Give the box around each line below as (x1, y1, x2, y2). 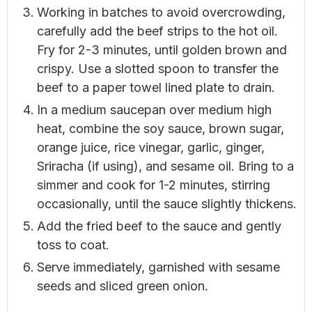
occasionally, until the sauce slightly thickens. (37, 196, 297, 211)
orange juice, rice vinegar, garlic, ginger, (37, 139, 265, 155)
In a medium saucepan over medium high (37, 102, 272, 117)
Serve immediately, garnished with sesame (37, 259, 280, 274)
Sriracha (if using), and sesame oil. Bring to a (37, 158, 294, 173)
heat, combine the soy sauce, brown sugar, (37, 120, 284, 136)
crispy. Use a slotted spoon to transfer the (37, 61, 279, 76)
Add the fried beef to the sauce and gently (37, 218, 281, 233)
